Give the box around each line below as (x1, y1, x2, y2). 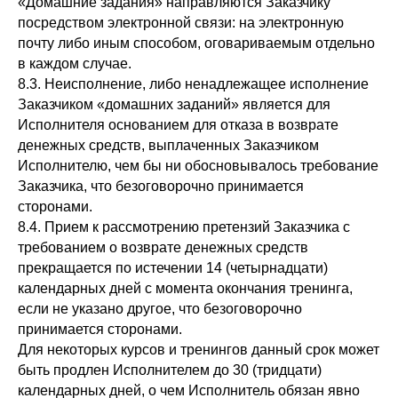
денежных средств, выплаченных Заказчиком (18, 138, 319, 153)
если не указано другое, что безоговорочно (18, 301, 302, 316)
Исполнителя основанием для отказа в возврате (18, 117, 338, 132)
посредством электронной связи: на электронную (18, 15, 344, 30)
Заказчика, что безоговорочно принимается (18, 179, 304, 194)
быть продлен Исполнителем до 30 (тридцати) (18, 362, 322, 378)
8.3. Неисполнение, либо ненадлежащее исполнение (18, 76, 369, 92)
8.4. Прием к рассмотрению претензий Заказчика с (18, 219, 350, 235)
